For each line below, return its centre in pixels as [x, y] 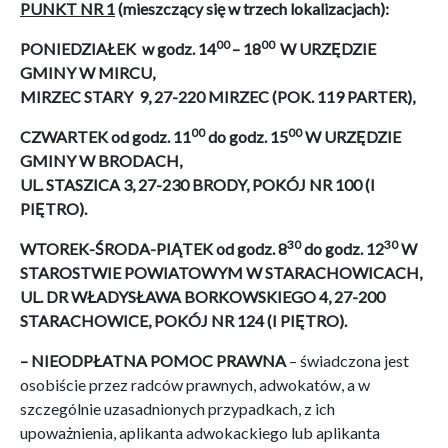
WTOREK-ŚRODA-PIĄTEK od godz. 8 [153, 248]
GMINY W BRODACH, [101, 160]
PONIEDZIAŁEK [79, 48]
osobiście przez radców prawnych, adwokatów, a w [195, 384]
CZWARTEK [64, 136]
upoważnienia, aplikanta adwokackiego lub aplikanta [200, 432]
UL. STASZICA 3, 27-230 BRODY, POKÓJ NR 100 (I [197, 184]
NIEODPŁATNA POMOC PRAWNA [158, 360]
